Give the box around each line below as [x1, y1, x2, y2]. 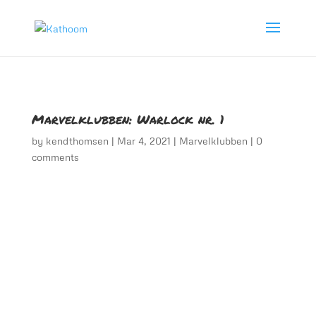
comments [31, 151, 79, 163]
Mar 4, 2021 [116, 135, 171, 147]
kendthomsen [45, 135, 109, 147]
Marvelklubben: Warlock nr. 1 [31, 110, 224, 128]
